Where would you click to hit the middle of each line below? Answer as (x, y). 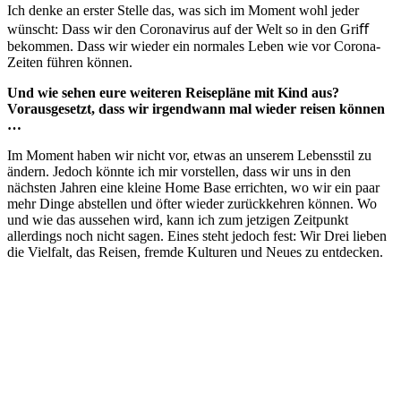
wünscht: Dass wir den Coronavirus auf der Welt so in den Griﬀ (188, 29)
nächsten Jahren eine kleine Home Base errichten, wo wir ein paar (193, 187)
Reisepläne (218, 92)
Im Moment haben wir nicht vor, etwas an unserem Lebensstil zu (189, 155)
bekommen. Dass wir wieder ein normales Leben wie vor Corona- (194, 46)
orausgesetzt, (56, 108)
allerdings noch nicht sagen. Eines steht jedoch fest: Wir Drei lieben (197, 235)
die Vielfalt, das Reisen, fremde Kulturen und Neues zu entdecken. (195, 252)
